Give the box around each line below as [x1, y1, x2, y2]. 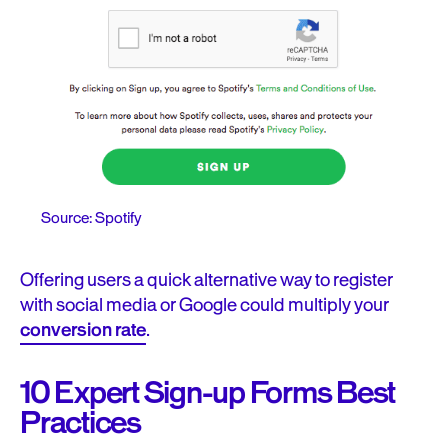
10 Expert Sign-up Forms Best [20, 372, 396, 415]
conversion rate [20, 317, 146, 344]
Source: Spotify [40, 208, 141, 230]
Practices [20, 402, 141, 445]
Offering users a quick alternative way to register [20, 267, 393, 294]
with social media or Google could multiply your [20, 292, 389, 319]
